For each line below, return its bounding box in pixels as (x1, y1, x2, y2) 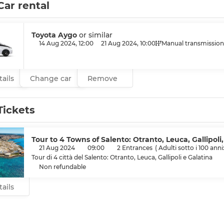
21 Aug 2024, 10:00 (101, 39, 155, 47)
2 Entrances (117, 144, 152, 152)
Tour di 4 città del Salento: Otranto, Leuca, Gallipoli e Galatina (31, 153, 212, 161)
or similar (79, 30, 112, 40)
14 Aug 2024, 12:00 (39, 39, 93, 47)
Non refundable (39, 163, 86, 171)
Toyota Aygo (31, 30, 79, 40)
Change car (30, 74, 71, 83)
